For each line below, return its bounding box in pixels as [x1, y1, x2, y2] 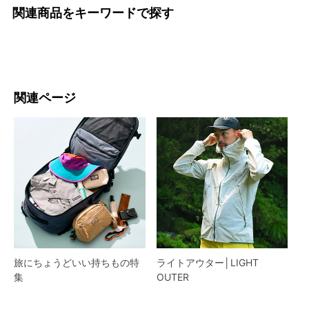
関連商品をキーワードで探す [12, 5, 174, 20]
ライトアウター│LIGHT [156, 257, 259, 269]
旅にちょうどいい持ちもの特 [14, 257, 139, 269]
